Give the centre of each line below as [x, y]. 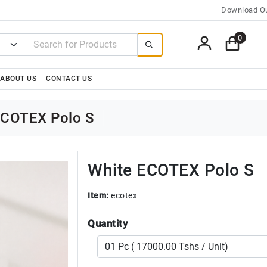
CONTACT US [69, 79]
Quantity [108, 223]
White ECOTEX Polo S [171, 170]
